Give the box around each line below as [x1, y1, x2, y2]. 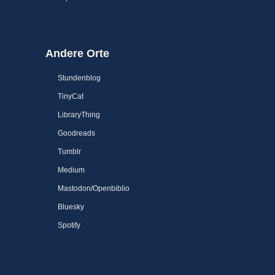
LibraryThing [58, 110, 100, 119]
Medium [58, 166, 85, 174]
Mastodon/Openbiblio [58, 184, 130, 193]
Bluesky [58, 203, 84, 211]
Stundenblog [58, 74, 101, 82]
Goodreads [58, 129, 95, 137]
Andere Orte [45, 47, 109, 60]
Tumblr [58, 147, 81, 156]
